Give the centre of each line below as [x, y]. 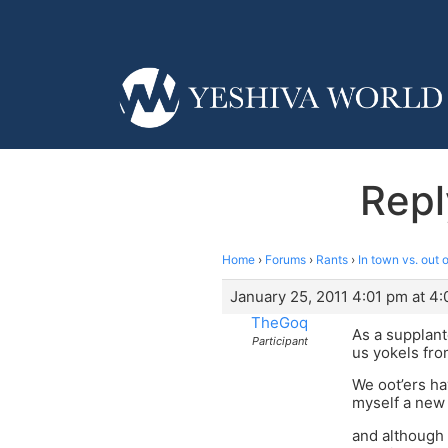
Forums [285, 259]
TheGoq [279, 322]
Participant [279, 340]
